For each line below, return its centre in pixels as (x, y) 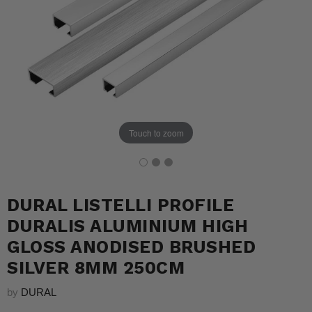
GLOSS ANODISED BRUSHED (131, 247)
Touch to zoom (156, 132)
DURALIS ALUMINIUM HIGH (127, 226)
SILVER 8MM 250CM (96, 268)
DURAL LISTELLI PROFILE (120, 205)
